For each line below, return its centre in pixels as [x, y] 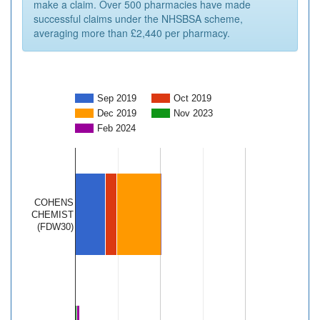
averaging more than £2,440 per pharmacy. [132, 33]
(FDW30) [55, 227]
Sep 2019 [117, 99]
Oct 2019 [192, 99]
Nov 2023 [193, 114]
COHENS [54, 203]
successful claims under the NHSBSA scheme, [138, 19]
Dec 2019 [117, 114]
